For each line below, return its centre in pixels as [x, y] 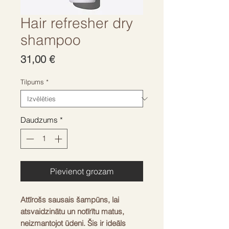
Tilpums [32, 82]
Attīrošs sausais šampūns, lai [70, 199]
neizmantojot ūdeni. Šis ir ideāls [73, 223]
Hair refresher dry [77, 23]
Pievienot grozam [82, 171]
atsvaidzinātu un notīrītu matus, [72, 211]
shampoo [51, 40]
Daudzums [39, 120]
